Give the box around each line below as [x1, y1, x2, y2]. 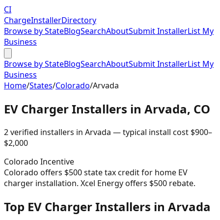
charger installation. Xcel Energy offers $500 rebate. [4, 177, 195, 189]
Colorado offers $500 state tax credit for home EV [4, 166, 188, 178]
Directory [61, 15, 96, 26]
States [29, 80, 53, 91]
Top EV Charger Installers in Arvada [4, 198, 211, 215]
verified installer [8, 126, 70, 137]
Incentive [38, 156, 74, 167]
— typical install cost [111, 126, 189, 137]
